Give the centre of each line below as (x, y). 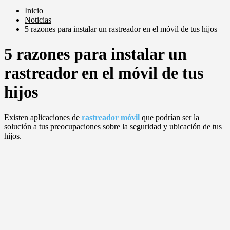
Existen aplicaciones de (43, 117)
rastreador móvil (111, 117)
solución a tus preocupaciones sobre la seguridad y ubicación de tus (113, 126)
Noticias (38, 20)
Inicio (34, 11)
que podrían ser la (169, 117)
